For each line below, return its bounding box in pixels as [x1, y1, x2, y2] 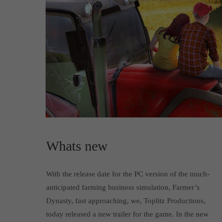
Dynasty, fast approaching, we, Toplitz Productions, [46, 196, 206, 205]
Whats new [46, 138, 108, 154]
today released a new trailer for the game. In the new [46, 210, 209, 218]
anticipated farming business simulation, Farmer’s [46, 183, 200, 191]
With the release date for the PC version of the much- [46, 169, 210, 178]
